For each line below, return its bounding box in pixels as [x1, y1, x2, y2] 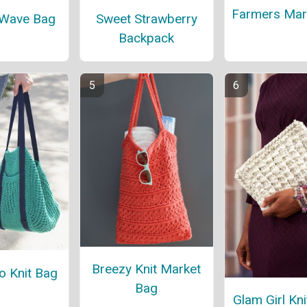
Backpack [119, 29, 175, 46]
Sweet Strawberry [95, 10, 197, 27]
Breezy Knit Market [92, 261, 201, 278]
